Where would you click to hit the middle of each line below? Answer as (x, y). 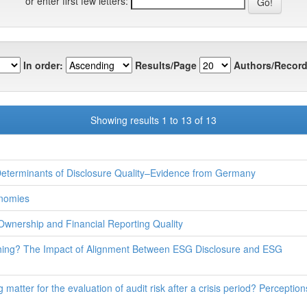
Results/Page (166, 65)
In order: (43, 65)
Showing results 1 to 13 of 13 (153, 120)
